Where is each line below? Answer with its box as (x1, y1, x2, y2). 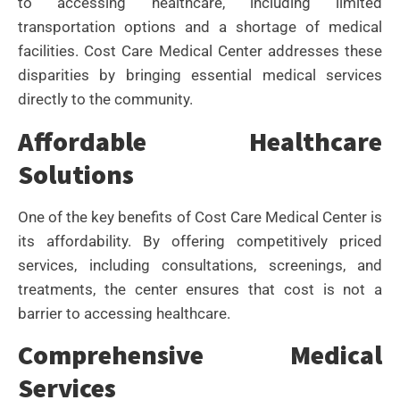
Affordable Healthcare (18, 123, 382, 158)
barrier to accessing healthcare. (18, 304, 230, 322)
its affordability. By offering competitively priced (18, 231, 382, 250)
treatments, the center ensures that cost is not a (18, 279, 382, 298)
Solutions (18, 156, 134, 191)
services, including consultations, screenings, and (18, 255, 382, 274)
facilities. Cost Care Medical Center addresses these (18, 42, 382, 61)
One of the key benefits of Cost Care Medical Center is (18, 207, 382, 226)
